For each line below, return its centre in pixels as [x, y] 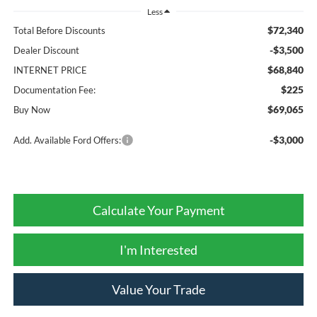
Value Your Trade [158, 289]
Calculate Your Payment [158, 210]
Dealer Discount [46, 50]
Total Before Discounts [59, 30]
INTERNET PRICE [50, 70]
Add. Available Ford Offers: [67, 140]
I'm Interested [158, 249]
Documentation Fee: [54, 90]
